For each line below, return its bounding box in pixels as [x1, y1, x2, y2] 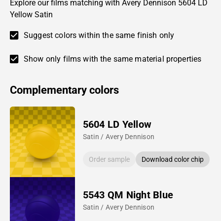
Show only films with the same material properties [24, 54, 202, 64]
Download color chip [141, 155, 204, 163]
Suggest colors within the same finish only [24, 30, 175, 40]
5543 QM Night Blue [82, 188, 174, 201]
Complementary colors [10, 83, 119, 96]
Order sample [88, 155, 130, 163]
